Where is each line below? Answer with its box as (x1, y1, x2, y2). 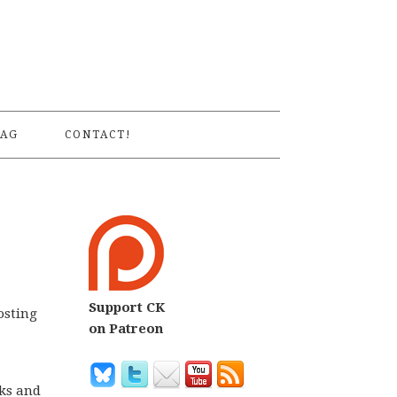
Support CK (89, 300, 165, 315)
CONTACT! (64, 128, 132, 141)
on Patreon (89, 321, 163, 337)
